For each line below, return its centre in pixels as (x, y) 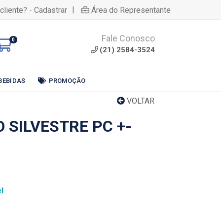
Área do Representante (131, 10)
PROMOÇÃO (67, 80)
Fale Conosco (128, 38)
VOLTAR (140, 101)
